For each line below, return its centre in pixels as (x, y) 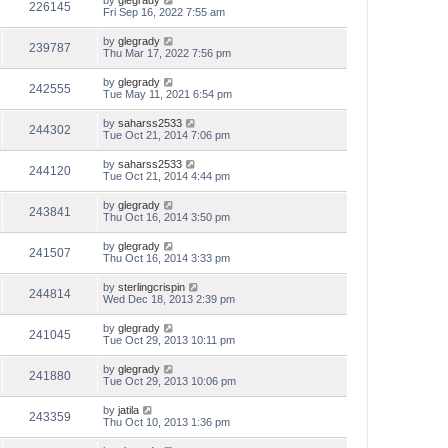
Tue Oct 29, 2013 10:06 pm (169, 381)
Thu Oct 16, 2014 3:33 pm (166, 258)
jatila (128, 410)
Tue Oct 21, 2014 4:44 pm (166, 176)
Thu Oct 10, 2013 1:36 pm (166, 422)
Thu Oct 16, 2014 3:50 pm (166, 217)
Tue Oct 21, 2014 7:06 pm (166, 135)
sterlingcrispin (151, 287)
